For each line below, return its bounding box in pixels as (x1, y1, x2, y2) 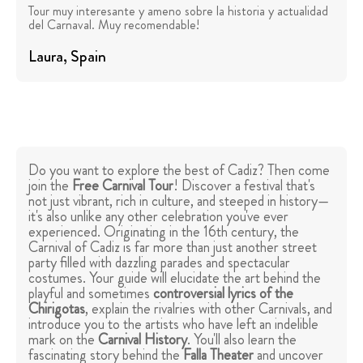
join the (28, 175, 72, 197)
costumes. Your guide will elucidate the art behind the (28, 267, 321, 289)
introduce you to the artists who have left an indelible (28, 314, 318, 335)
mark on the (28, 329, 98, 351)
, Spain (63, 45, 106, 69)
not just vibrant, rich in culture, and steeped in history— (28, 190, 329, 212)
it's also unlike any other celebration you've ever (28, 206, 288, 228)
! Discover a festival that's (173, 175, 315, 197)
